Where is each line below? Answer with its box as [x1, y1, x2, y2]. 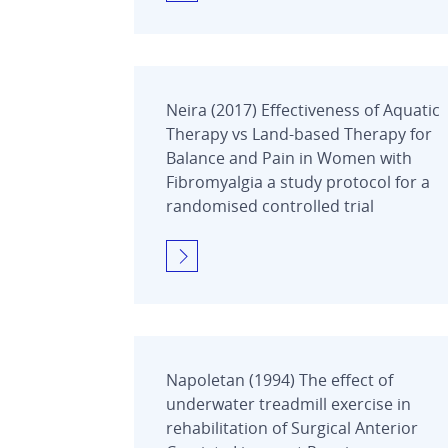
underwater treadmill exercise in [166, 392, 411, 415]
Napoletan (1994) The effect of [166, 368, 393, 391]
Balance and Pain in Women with [166, 146, 412, 169]
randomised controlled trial [166, 194, 374, 217]
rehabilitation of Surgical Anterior [166, 416, 418, 439]
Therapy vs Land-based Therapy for [166, 122, 432, 145]
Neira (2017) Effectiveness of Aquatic [166, 98, 440, 121]
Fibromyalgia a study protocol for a [166, 170, 430, 193]
